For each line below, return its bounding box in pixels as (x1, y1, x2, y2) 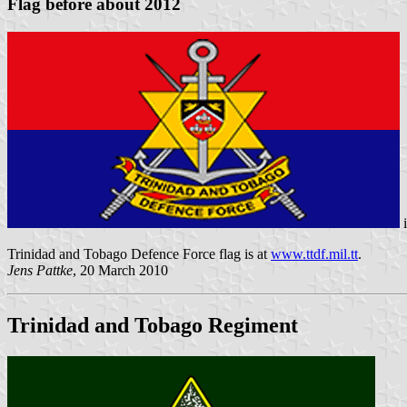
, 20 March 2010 (73, 263, 168, 279)
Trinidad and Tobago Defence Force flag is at (7, 246, 271, 263)
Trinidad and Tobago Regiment (7, 313, 298, 338)
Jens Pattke (7, 263, 73, 279)
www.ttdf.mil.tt (271, 246, 358, 263)
